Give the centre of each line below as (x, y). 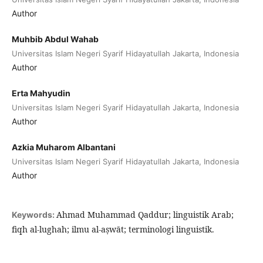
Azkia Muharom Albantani (63, 147)
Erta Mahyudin (41, 93)
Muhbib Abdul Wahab (55, 39)
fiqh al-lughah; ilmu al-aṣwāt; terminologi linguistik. (113, 230)
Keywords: (34, 215)
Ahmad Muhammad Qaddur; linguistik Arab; (145, 215)
